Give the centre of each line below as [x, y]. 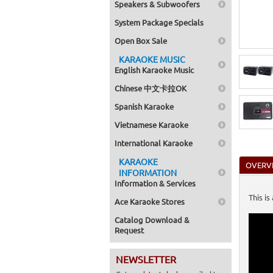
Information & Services [155, 183]
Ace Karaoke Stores [150, 201]
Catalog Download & [152, 220]
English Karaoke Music [154, 70]
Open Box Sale [141, 41]
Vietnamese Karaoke [151, 125]
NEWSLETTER [146, 259]
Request [129, 230]
